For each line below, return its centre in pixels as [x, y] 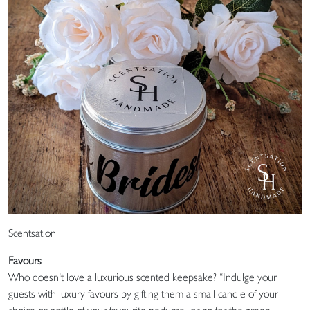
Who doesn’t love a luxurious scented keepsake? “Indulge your [143, 277]
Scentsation [32, 232]
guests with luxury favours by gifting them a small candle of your [143, 293]
